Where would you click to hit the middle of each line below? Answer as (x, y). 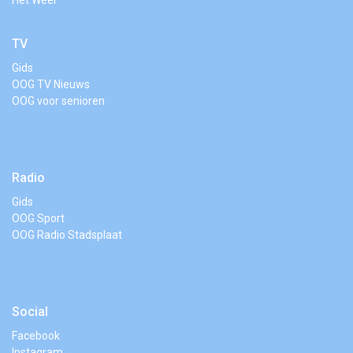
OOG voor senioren (58, 101)
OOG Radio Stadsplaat (67, 235)
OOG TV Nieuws (51, 84)
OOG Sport (38, 218)
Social (30, 312)
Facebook (36, 336)
